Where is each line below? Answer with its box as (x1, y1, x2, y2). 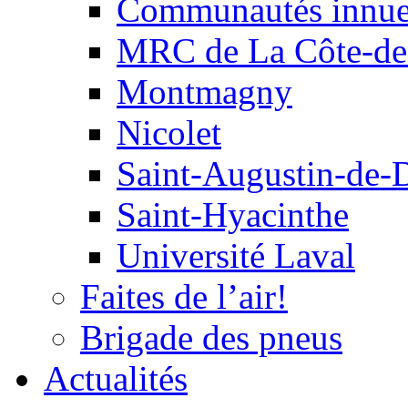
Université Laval (117, 235, 355, 275)
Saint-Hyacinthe (117, 194, 349, 234)
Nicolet (117, 112, 221, 152)
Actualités (44, 358, 188, 398)
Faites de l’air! (80, 276, 288, 316)
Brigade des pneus (80, 317, 342, 357)
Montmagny (117, 71, 292, 111)
